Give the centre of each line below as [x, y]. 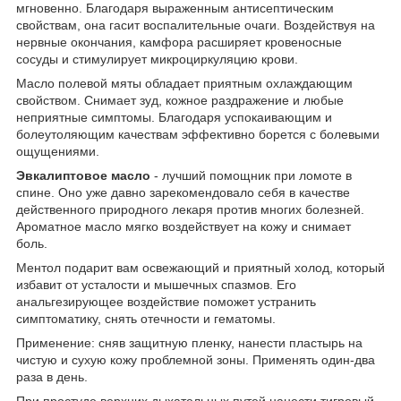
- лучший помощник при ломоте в [253, 175]
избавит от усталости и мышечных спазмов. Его [156, 284]
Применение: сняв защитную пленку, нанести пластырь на [189, 342]
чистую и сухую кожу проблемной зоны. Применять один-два [196, 359]
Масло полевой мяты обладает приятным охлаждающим [184, 83]
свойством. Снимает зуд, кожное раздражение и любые [180, 100]
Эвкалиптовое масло [85, 175]
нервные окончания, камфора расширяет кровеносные [179, 42]
